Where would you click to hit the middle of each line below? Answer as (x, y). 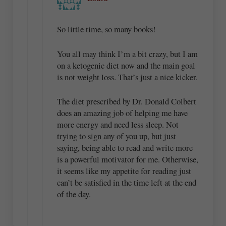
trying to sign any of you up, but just (117, 136)
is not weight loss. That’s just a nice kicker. (128, 77)
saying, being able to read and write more (125, 148)
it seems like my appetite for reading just (124, 171)
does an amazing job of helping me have (123, 113)
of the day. (74, 194)
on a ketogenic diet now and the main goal (126, 65)
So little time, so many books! (107, 29)
